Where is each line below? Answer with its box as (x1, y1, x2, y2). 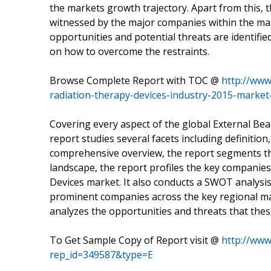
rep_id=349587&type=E (50, 247, 153, 261)
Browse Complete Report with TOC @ (50, 73, 221, 87)
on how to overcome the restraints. (50, 44, 209, 58)
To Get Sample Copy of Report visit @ (50, 233, 221, 247)
